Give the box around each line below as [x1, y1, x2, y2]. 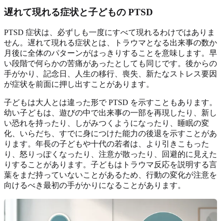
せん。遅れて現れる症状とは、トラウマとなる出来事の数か [4, 38, 217, 47]
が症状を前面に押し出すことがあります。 [4, 80, 154, 89]
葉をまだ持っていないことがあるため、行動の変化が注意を [4, 171, 217, 180]
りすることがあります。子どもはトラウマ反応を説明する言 [4, 160, 217, 169]
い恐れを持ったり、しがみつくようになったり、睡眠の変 [4, 119, 209, 128]
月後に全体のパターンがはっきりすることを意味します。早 [4, 49, 217, 58]
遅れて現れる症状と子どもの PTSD [4, 6, 153, 17]
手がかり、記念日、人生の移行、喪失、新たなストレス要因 [4, 70, 217, 78]
